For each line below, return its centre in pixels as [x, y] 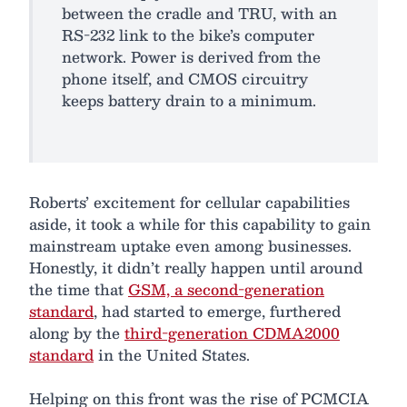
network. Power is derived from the [191, 56]
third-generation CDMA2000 [232, 333]
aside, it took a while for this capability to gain [200, 223]
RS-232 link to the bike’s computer [188, 35]
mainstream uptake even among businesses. [190, 245]
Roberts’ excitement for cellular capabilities [189, 202]
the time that [79, 289]
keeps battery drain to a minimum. [189, 100]
